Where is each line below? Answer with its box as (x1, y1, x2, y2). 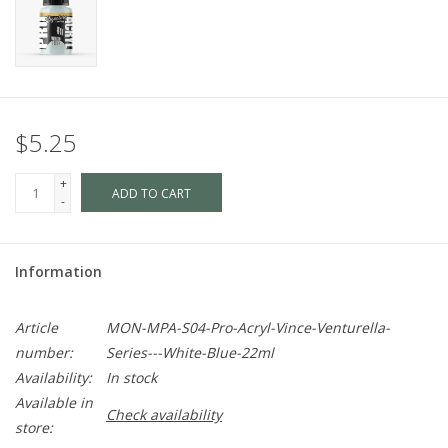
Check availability (106, 405, 222, 425)
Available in (15, 393, 93, 413)
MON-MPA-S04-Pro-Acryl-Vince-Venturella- (106, 318, 390, 338)
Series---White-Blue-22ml (106, 343, 274, 363)
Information (15, 262, 102, 282)
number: (15, 343, 73, 363)
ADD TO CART (112, 185, 191, 203)
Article (15, 318, 58, 338)
